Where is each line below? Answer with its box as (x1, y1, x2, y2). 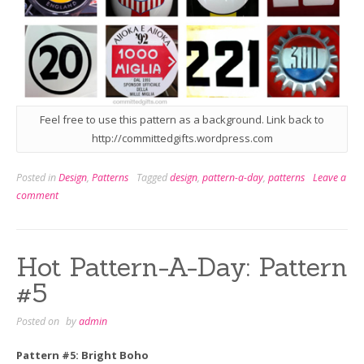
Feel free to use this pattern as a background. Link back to (40, 112, 324, 128)
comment (16, 188, 58, 202)
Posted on (16, 314, 62, 328)
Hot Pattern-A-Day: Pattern (16, 249, 348, 284)
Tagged (136, 170, 170, 184)
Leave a (313, 170, 346, 184)
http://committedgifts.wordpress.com (91, 131, 273, 146)
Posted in (16, 170, 58, 184)
